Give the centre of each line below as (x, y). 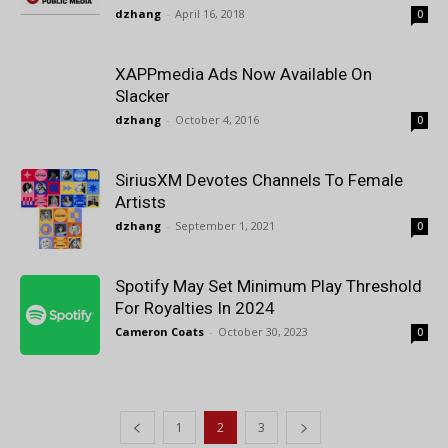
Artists (140, 202)
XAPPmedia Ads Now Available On (243, 74)
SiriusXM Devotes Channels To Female (259, 180)
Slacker (142, 96)
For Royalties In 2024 (195, 308)
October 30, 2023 (263, 331)
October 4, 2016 (217, 119)
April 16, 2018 (210, 13)
